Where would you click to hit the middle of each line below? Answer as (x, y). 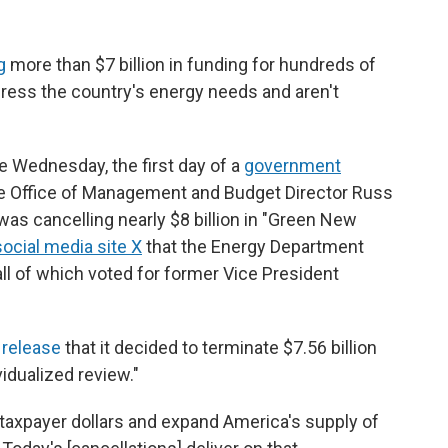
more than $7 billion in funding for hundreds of (191, 64)
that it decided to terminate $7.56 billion (219, 347)
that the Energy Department (253, 246)
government (292, 165)
